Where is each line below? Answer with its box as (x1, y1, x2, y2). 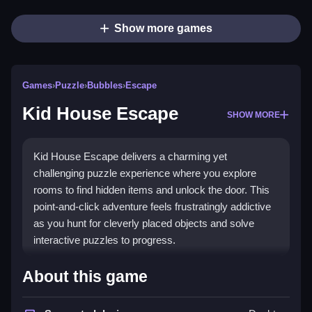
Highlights (33, 261, 102, 277)
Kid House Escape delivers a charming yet (33, 150, 227, 163)
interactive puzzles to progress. (33, 234, 175, 247)
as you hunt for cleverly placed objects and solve (33, 217, 254, 230)
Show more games (114, 22, 212, 35)
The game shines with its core (33, 291, 172, 304)
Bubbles (87, 80, 123, 91)
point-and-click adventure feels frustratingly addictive (33, 201, 271, 213)
